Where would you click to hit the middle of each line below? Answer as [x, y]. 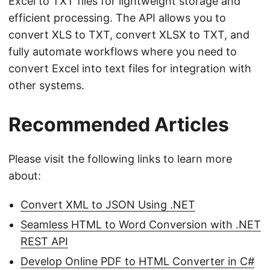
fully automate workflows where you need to [123, 51]
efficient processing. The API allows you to [117, 17]
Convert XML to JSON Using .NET [108, 204]
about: [25, 175]
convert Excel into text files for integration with [130, 68]
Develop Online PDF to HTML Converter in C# [137, 261]
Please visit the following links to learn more [120, 159]
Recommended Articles [119, 124]
